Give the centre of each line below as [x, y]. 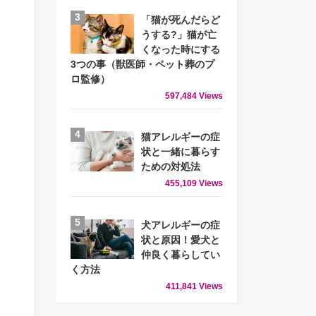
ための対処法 [171, 167]
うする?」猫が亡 [179, 35]
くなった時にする [181, 49]
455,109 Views [194, 184]
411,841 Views [194, 286]
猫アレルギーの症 [181, 138]
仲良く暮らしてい [181, 255]
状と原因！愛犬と [181, 240]
